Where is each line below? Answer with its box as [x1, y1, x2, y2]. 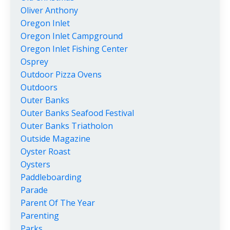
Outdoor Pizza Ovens [21, 69, 102, 81]
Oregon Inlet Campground [21, 30, 123, 42]
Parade [21, 184, 48, 196]
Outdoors [21, 82, 57, 93]
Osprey [21, 56, 48, 68]
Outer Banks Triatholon [21, 120, 113, 132]
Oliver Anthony [21, 5, 78, 16]
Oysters [21, 159, 50, 170]
